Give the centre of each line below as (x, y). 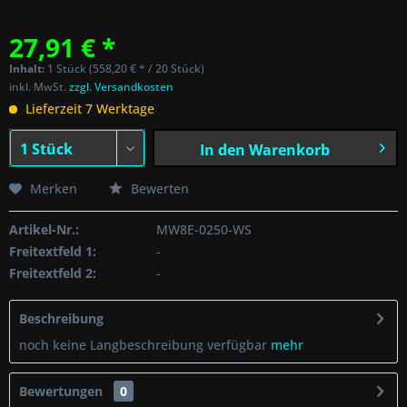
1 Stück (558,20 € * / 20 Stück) (126, 69)
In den (222, 150)
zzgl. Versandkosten (121, 87)
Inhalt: (28, 69)
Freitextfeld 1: (53, 251)
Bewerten (158, 189)
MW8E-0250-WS (203, 229)
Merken (54, 189)
